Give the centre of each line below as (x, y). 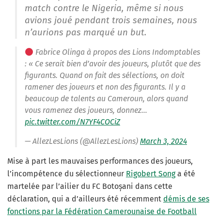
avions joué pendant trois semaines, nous (111, 21)
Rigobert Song (151, 174)
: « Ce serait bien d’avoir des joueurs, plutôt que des (113, 64)
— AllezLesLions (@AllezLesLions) (82, 141)
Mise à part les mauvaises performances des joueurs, (100, 161)
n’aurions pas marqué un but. (85, 33)
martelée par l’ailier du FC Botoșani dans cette (90, 186)
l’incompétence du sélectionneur (67, 174)
